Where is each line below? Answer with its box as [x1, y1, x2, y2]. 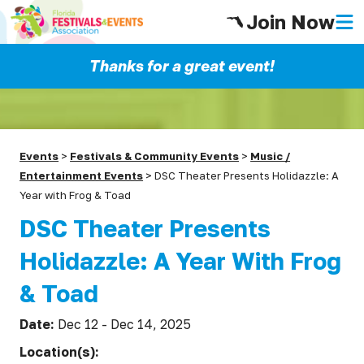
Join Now [246, 10, 335, 33]
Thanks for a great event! [89, 57, 275, 76]
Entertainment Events [19, 169, 144, 182]
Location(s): [19, 344, 103, 360]
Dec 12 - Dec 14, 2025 [58, 316, 192, 332]
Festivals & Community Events [70, 149, 240, 162]
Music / [250, 149, 291, 162]
